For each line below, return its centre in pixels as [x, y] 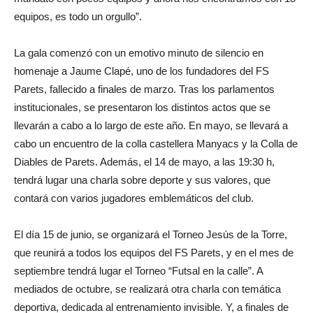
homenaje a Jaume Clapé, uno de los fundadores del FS [141, 71]
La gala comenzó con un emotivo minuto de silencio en [139, 53]
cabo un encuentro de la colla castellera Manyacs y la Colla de [156, 144]
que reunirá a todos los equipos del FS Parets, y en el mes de [154, 253]
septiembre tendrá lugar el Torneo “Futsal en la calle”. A [138, 271]
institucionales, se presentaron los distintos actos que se [142, 107]
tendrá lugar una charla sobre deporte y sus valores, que [142, 180]
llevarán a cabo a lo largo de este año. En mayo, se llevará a [151, 125]
